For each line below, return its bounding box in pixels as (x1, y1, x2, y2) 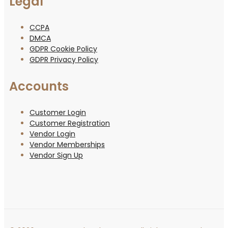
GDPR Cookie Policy (30, 43, 97, 54)
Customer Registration (30, 118, 110, 128)
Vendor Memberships (30, 139, 105, 150)
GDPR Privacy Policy (30, 54, 98, 65)
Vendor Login (30, 128, 75, 139)
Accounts (9, 77, 69, 95)
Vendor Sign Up (30, 150, 83, 160)
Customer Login (30, 107, 86, 118)
